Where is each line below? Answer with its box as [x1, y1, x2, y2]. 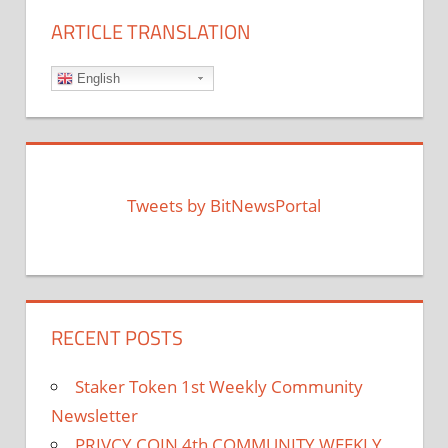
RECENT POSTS [51, 322, 183, 354]
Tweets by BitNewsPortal [127, 194, 321, 218]
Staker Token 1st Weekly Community [75, 375, 363, 399]
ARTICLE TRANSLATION [51, 15, 251, 47]
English [73, 70, 120, 86]
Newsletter [51, 404, 138, 428]
